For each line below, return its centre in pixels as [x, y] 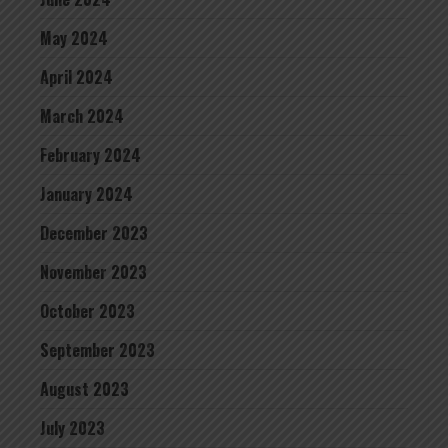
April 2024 [76, 77]
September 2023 [97, 350]
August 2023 [84, 389]
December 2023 [94, 233]
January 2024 [86, 194]
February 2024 [90, 155]
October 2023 [87, 311]
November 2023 [93, 272]
